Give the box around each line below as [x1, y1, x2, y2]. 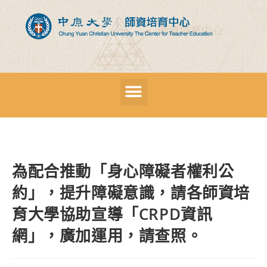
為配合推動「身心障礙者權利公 [12, 160, 234, 182]
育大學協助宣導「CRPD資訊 [12, 203, 213, 225]
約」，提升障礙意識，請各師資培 [12, 181, 250, 203]
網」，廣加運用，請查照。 [12, 224, 203, 246]
